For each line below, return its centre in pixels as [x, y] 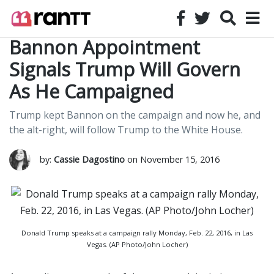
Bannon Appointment [105, 47]
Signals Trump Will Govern [125, 69]
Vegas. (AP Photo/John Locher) [137, 244]
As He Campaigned [91, 91]
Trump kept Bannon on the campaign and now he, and [135, 115]
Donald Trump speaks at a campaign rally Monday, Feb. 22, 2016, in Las [137, 233]
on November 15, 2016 [172, 159]
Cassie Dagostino [89, 159]
